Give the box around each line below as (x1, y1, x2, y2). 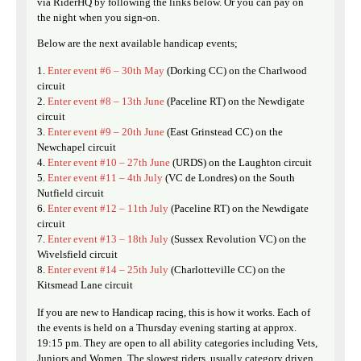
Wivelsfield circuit (37, 248, 118, 261)
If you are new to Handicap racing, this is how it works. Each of (37, 306, 310, 319)
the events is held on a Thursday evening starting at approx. (37, 322, 297, 334)
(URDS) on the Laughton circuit (170, 156, 312, 169)
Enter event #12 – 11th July (48, 202, 171, 215)
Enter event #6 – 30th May (48, 64, 164, 77)
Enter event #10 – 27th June (48, 156, 170, 169)
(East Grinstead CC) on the (164, 126, 283, 139)
